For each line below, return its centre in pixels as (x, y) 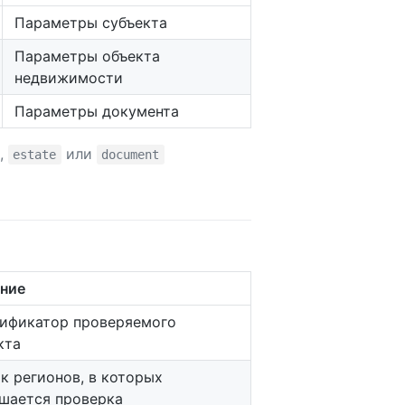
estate (35, 155)
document (131, 155)
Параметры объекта (87, 57)
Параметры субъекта (91, 23)
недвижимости (69, 78)
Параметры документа (97, 112)
